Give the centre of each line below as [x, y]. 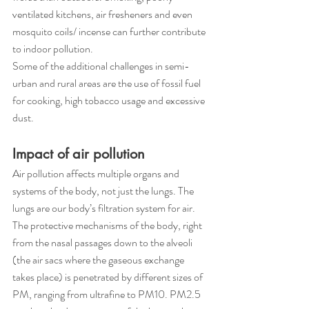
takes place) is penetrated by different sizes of [109, 277]
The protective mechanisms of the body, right [108, 225]
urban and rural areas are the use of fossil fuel [108, 83]
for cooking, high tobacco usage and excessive [110, 100]
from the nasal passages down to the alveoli [103, 242]
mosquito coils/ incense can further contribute [110, 31]
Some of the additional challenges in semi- [101, 66]
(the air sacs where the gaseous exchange [99, 260]
